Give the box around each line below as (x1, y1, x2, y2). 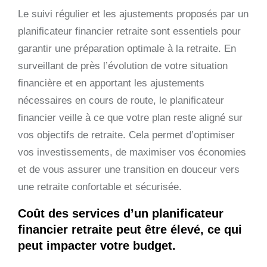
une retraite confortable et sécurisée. (18, 181, 182, 193)
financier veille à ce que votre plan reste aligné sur (18, 111, 243, 123)
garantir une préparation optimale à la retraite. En (18, 42, 236, 54)
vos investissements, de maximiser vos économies (18, 146, 246, 158)
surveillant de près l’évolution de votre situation (18, 60, 228, 72)
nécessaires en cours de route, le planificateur (18, 94, 224, 106)
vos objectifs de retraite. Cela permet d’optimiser (18, 129, 235, 141)
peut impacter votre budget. (18, 238, 176, 252)
